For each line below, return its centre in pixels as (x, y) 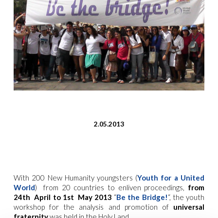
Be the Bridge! (142, 197)
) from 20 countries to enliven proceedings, (111, 188)
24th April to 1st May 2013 (63, 197)
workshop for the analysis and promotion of (93, 207)
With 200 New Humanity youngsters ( (76, 178)
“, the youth (186, 197)
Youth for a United (171, 178)
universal (189, 207)
